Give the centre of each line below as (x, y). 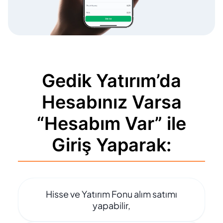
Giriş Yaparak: (111, 145)
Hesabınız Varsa (111, 102)
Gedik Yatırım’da (111, 81)
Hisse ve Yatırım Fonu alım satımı (111, 194)
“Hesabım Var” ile (111, 123)
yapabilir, (111, 205)
